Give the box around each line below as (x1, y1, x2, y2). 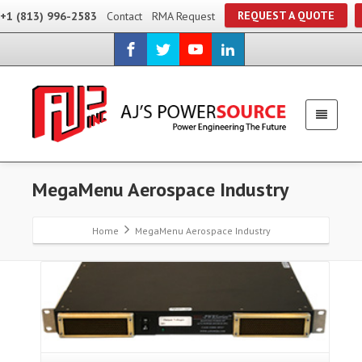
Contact (107, 9, 142, 23)
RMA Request (152, 9, 215, 23)
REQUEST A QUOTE (238, 8, 335, 23)
